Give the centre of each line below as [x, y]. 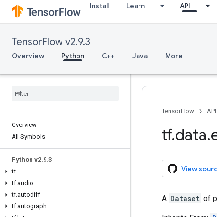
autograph [32, 206]
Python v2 [26, 160]
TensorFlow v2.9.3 [51, 42]
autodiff [29, 194]
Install [99, 6]
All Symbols [28, 136]
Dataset [185, 198]
